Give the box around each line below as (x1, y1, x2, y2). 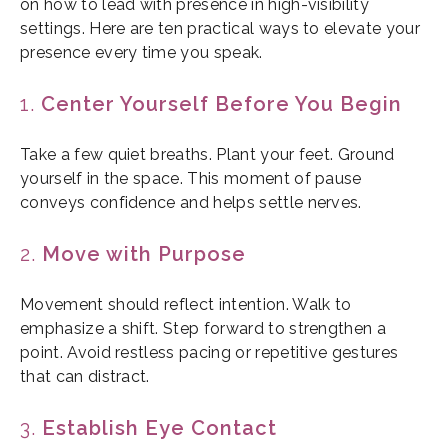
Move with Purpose (42, 242, 246, 267)
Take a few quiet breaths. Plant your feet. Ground (20, 145, 395, 165)
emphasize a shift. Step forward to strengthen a (20, 319, 387, 339)
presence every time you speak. (20, 43, 263, 63)
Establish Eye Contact (42, 416, 277, 441)
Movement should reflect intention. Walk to (20, 295, 352, 315)
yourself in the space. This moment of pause (20, 169, 362, 189)
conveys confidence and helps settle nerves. (20, 193, 362, 213)
